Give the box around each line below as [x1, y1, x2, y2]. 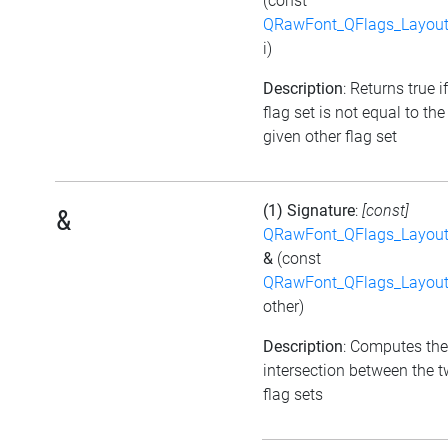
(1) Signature [263, 201, 355, 221]
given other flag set [263, 127, 397, 147]
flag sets [263, 385, 323, 405]
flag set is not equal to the [263, 103, 445, 123]
